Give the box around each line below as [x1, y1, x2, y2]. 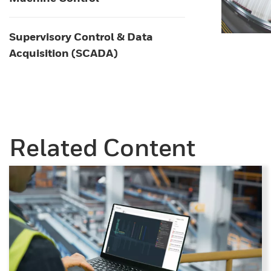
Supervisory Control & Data [9, 30, 153, 43]
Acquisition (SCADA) [9, 47, 118, 59]
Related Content [9, 132, 195, 162]
